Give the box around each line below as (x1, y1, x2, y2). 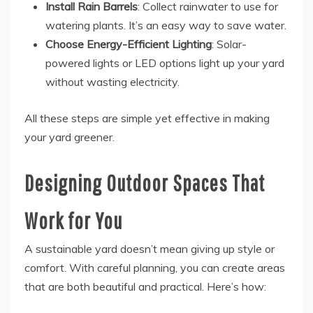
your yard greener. (24, 130, 115, 145)
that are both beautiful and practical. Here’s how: (24, 279, 266, 294)
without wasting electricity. (45, 75, 180, 89)
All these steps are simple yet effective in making (24, 111, 270, 126)
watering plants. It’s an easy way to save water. (45, 18, 286, 33)
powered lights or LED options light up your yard (45, 56, 284, 71)
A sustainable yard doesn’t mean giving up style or (24, 242, 275, 256)
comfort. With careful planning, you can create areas (24, 261, 285, 275)
